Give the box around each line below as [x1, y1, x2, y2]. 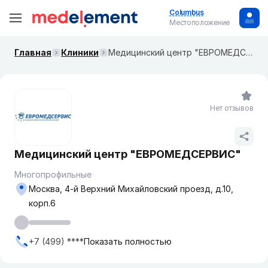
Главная [14, 47, 51, 57]
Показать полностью [84, 236, 172, 246]
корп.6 [29, 198, 56, 208]
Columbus [169, 8, 204, 17]
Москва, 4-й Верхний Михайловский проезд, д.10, [29, 184, 233, 194]
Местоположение [169, 18, 230, 27]
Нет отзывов [210, 103, 254, 112]
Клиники [61, 47, 99, 57]
